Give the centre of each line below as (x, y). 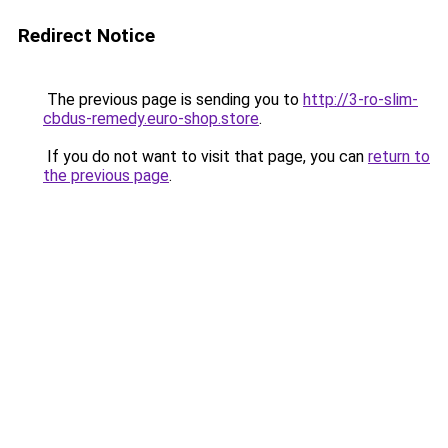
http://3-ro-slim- (360, 99)
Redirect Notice (86, 35)
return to (399, 156)
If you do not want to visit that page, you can (205, 156)
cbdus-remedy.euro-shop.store (151, 118)
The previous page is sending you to (173, 99)
